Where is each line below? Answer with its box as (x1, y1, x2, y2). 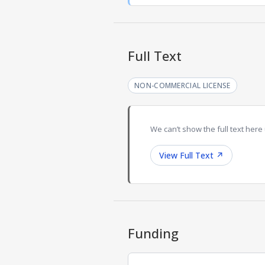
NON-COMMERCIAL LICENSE (134, 80, 231, 91)
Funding (128, 224, 179, 242)
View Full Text (159, 149, 214, 161)
